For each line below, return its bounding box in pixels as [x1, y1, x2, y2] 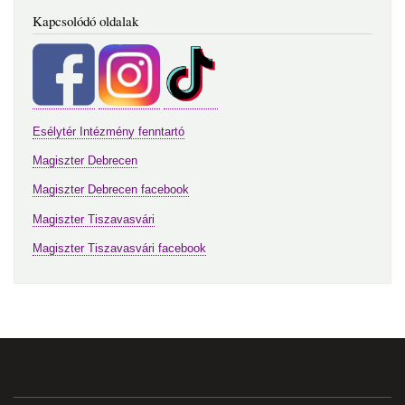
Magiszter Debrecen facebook [33, 183, 189, 197]
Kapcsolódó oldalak [33, 11, 138, 30]
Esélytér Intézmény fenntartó [33, 124, 184, 138]
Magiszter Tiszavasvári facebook [33, 240, 206, 255]
